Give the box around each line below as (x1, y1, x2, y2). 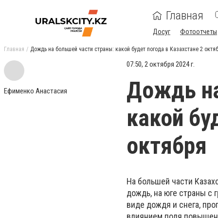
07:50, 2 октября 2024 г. (127, 60, 195, 69)
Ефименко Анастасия (4, 87, 67, 95)
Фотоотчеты (180, 28, 217, 36)
